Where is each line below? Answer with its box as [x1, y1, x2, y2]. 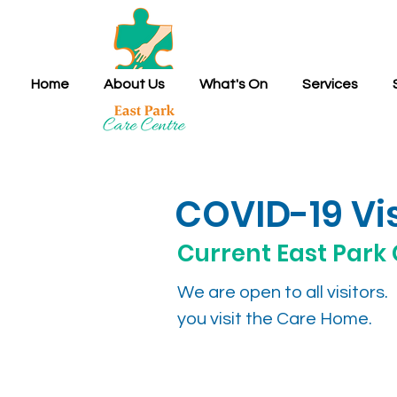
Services [302, 77, 358, 91]
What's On [199, 77, 268, 91]
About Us [104, 77, 165, 91]
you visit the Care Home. [177, 310, 372, 328]
